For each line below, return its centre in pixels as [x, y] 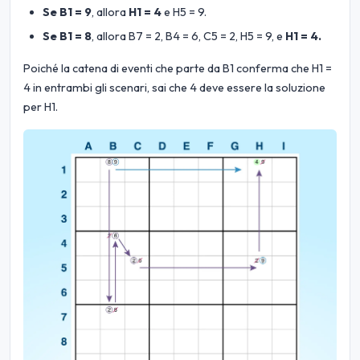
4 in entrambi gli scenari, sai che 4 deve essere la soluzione [174, 87]
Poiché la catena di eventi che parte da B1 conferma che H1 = [178, 68]
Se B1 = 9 [67, 12]
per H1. [41, 106]
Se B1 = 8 [67, 36]
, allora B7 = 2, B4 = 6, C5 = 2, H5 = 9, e [188, 36]
